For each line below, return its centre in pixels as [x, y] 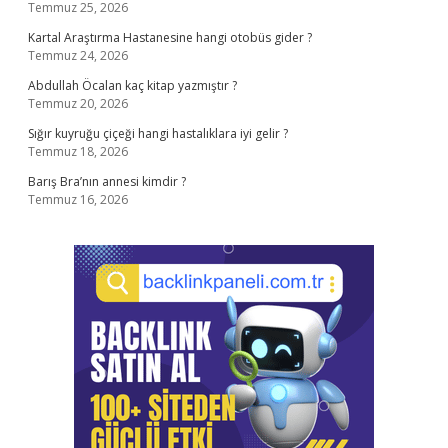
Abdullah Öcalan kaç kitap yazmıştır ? [132, 85]
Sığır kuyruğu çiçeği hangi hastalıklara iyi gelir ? [158, 133]
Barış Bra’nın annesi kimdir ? [107, 181]
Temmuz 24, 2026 [78, 55]
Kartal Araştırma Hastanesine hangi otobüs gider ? [170, 37]
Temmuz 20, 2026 [78, 103]
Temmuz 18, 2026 [78, 151]
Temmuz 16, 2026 [78, 199]
